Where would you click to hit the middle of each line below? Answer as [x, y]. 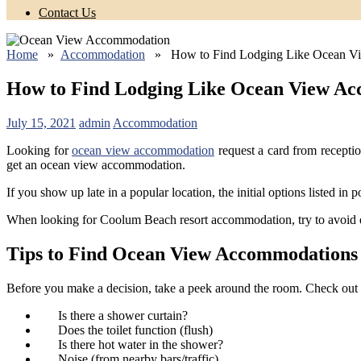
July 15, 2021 [41, 122]
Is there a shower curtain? [113, 315]
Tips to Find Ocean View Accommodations [182, 253]
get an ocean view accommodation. [96, 164]
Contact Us [67, 12]
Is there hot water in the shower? [131, 344]
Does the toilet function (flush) [126, 330]
